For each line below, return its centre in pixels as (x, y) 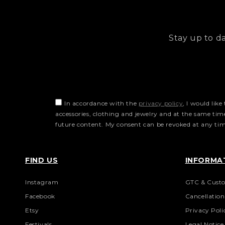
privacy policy (161, 103)
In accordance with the (101, 103)
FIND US (42, 160)
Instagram (42, 182)
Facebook (40, 196)
